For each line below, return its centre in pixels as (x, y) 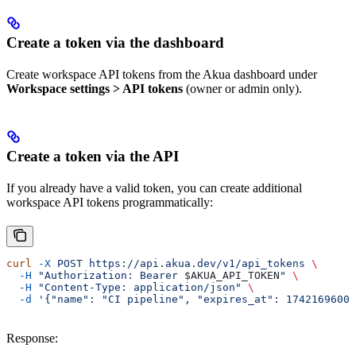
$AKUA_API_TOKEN (232, 276)
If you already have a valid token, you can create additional (154, 188)
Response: (32, 339)
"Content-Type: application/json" (137, 288)
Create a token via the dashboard (115, 43)
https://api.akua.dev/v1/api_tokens (194, 264)
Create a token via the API (93, 157)
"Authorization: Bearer (108, 276)
